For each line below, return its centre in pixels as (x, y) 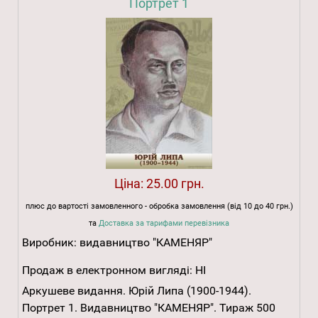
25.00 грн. (175, 184)
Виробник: (51, 243)
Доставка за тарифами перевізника (164, 224)
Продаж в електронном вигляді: (107, 270)
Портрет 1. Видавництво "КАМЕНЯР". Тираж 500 (149, 308)
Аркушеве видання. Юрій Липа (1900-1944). (137, 291)
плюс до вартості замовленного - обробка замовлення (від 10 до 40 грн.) (159, 207)
